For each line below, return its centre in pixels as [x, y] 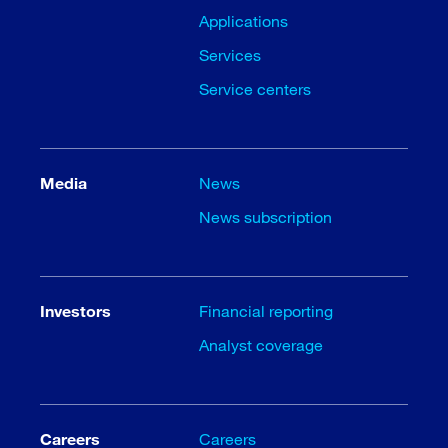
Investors [75, 310]
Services [230, 54]
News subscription [266, 216]
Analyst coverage [261, 344]
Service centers [255, 88]
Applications [244, 20]
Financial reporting [266, 310]
